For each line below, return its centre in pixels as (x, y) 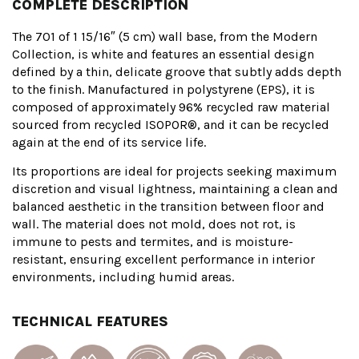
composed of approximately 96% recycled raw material (171, 107)
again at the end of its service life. (109, 143)
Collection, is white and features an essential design (163, 54)
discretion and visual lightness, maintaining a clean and (175, 189)
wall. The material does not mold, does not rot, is (154, 224)
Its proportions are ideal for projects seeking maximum (174, 171)
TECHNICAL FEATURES (90, 321)
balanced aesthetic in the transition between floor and (168, 207)
